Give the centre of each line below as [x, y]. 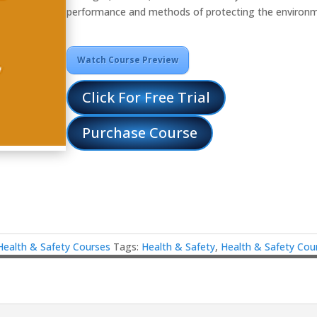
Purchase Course [140, 132]
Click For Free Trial [146, 97]
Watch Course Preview [128, 59]
